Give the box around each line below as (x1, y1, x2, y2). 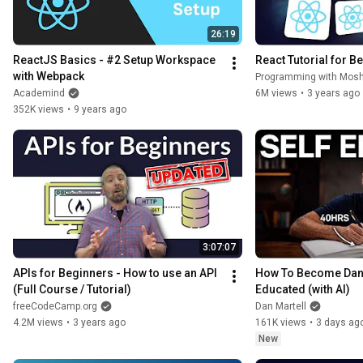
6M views (254, 87, 297, 99)
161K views (254, 316, 306, 328)
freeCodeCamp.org (13, 300, 97, 312)
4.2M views (13, 316, 63, 328)
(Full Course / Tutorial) (13, 282, 131, 296)
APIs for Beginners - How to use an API (13, 266, 217, 280)
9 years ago (74, 103, 126, 115)
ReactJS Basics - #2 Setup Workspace (13, 53, 216, 66)
